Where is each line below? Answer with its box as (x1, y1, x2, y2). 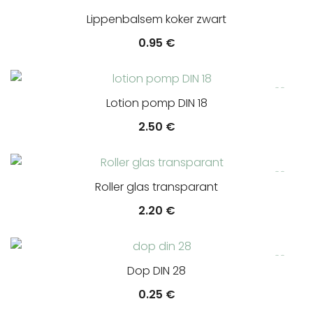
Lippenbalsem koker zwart (87, 11, 226, 27)
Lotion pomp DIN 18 (105, 95, 208, 111)
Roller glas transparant (95, 179, 218, 195)
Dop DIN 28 (127, 263, 186, 279)
